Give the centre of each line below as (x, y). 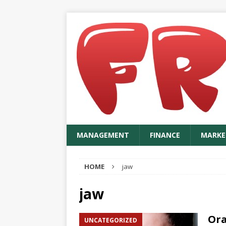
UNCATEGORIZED (111, 220)
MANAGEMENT (103, 135)
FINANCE (165, 135)
